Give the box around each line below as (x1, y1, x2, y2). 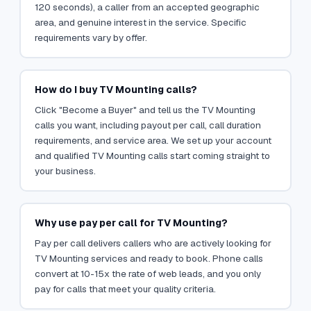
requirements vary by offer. (34, 31, 147, 44)
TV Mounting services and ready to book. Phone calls (34, 251, 263, 264)
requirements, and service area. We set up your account (34, 133, 271, 146)
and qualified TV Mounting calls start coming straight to (34, 149, 270, 162)
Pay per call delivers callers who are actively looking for (34, 236, 271, 249)
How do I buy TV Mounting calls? (34, 83, 197, 96)
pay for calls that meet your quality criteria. (34, 282, 216, 295)
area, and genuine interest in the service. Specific (34, 15, 246, 28)
